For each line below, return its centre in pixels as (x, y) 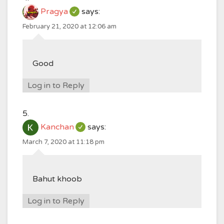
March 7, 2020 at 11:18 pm (63, 142)
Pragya (54, 12)
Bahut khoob (57, 179)
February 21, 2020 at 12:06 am (69, 26)
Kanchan (57, 127)
